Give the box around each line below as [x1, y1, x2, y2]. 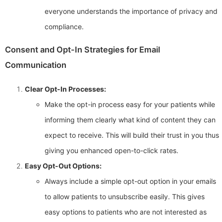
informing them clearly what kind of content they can [45, 115, 216, 124]
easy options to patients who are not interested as [45, 207, 207, 216]
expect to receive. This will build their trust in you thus [45, 130, 219, 139]
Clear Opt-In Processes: [25, 84, 106, 93]
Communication [5, 60, 66, 70]
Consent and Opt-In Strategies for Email [5, 45, 160, 55]
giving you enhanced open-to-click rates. [45, 146, 178, 155]
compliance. [45, 22, 84, 31]
